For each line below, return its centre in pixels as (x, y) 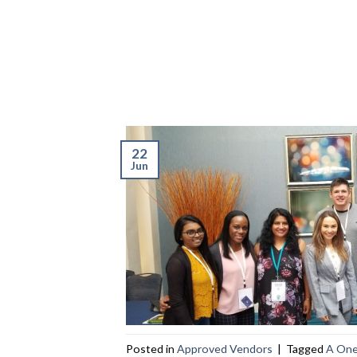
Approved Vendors (224, 348)
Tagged (306, 348)
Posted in (151, 348)
